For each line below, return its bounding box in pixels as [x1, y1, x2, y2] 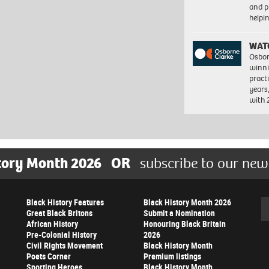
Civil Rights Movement [26, 240, 103, 252]
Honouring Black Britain [144, 218, 226, 230]
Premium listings [144, 250, 201, 262]
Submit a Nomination [144, 207, 215, 219]
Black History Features [26, 196, 104, 208]
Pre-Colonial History [26, 229, 97, 241]
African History [26, 218, 78, 230]
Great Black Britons [26, 207, 92, 219]
